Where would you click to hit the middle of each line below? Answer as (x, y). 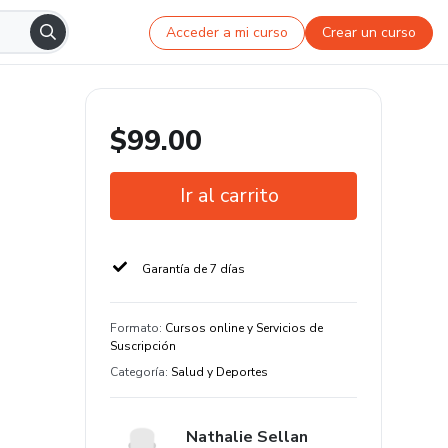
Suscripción (143, 346)
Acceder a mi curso (227, 32)
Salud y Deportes (219, 372)
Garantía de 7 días (193, 269)
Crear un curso (369, 32)
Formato (134, 328)
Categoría (137, 372)
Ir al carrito (229, 195)
